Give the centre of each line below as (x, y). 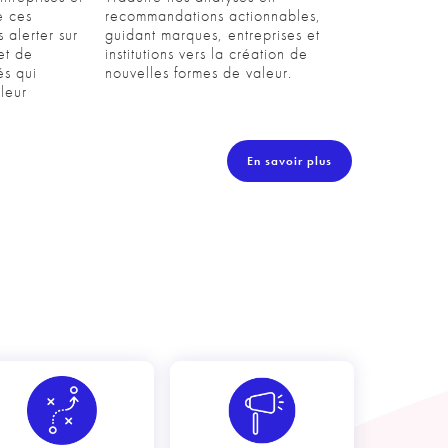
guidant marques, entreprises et (213, 34)
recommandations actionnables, (213, 15)
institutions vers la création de (207, 53)
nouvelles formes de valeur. (201, 72)
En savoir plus (289, 161)
